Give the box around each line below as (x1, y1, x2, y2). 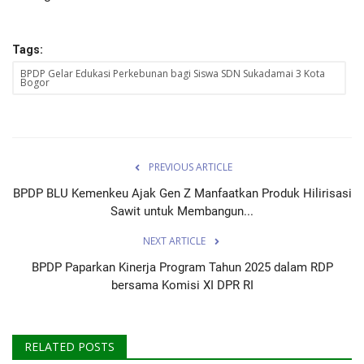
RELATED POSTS (24, 339, 115, 355)
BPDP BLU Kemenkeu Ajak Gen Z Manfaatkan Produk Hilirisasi (12, 186, 352, 201)
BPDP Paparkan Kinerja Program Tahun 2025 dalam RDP (31, 260, 333, 275)
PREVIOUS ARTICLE (148, 160, 232, 175)
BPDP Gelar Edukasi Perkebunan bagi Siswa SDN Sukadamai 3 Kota (20, 67, 325, 81)
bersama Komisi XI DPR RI (110, 278, 253, 293)
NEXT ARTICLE (142, 234, 206, 249)
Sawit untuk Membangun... (110, 204, 253, 219)
